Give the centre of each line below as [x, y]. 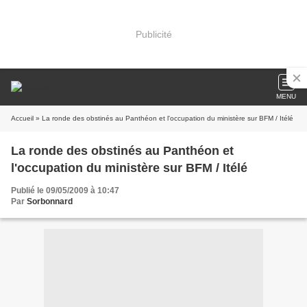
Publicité [153, 34]
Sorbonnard [50, 201]
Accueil [22, 118]
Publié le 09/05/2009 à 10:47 [65, 191]
